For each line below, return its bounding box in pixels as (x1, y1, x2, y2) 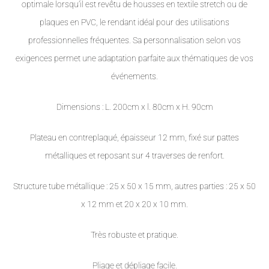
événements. (111, 71, 158, 82)
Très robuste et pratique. (91, 230, 178, 240)
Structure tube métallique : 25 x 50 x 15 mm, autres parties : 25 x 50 (13, 181, 256, 192)
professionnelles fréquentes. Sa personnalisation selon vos (28, 35, 241, 46)
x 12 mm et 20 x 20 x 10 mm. (81, 199, 188, 210)
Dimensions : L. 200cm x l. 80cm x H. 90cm (56, 102, 213, 112)
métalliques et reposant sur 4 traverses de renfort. (44, 151, 225, 161)
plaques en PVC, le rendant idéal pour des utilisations (40, 17, 229, 28)
